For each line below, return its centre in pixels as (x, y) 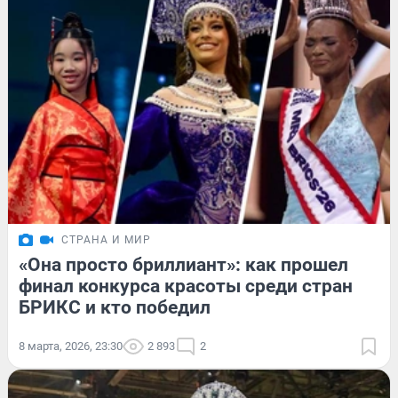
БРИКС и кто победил (115, 308)
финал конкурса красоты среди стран (186, 287)
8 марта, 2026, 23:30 (71, 346)
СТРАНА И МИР (106, 240)
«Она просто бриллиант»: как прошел (183, 265)
